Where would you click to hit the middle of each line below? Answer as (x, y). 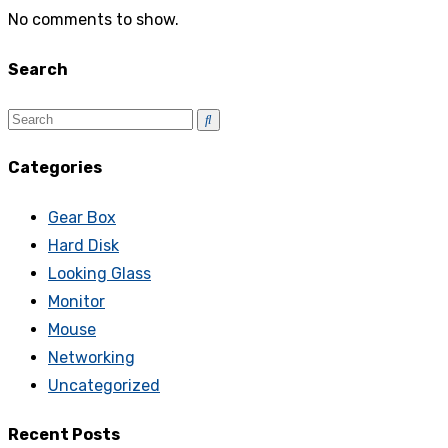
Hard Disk (83, 245)
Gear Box (82, 217)
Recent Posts (64, 434)
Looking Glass (99, 273)
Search (38, 69)
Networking (91, 357)
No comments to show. (93, 20)
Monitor (76, 301)
